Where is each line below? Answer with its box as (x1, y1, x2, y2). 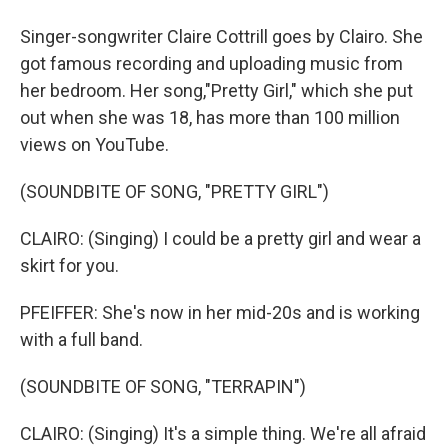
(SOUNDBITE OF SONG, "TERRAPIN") (20, 376, 306, 397)
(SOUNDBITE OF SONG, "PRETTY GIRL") (20, 181, 329, 202)
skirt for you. (20, 255, 119, 276)
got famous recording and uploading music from (20, 53, 403, 74)
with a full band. (20, 329, 143, 350)
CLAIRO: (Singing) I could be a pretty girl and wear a (20, 228, 421, 249)
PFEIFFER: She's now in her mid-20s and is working (20, 302, 420, 323)
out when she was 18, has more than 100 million (20, 107, 400, 128)
